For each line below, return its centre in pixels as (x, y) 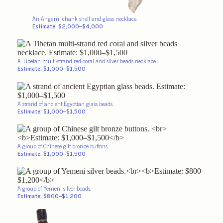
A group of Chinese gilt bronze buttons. (63, 146)
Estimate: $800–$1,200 (50, 196)
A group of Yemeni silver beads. (54, 188)
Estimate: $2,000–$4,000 (68, 26)
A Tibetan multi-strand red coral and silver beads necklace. (87, 61)
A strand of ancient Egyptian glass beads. (65, 103)
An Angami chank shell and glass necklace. (85, 19)
